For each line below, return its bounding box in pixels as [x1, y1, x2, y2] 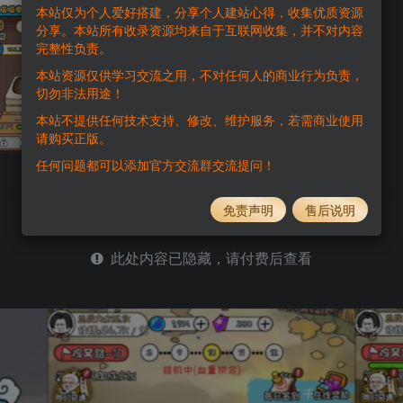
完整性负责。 [36, 38, 112, 57]
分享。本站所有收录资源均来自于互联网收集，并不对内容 [36, 20, 363, 39]
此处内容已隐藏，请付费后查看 [103, 246, 312, 268]
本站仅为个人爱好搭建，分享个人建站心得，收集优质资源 [36, 2, 363, 21]
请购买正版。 [36, 128, 112, 147]
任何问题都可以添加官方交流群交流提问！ [36, 155, 275, 174]
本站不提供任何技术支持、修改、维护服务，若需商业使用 [36, 110, 363, 129]
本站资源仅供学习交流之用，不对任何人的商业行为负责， [36, 65, 363, 84]
